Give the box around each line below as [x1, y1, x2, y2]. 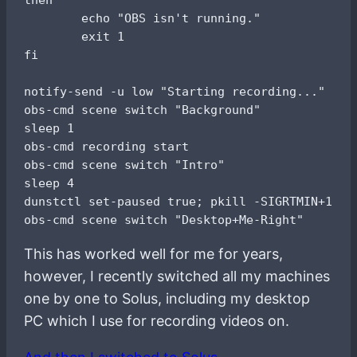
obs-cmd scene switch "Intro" [24, 157, 226, 171]
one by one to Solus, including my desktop [24, 289, 311, 307]
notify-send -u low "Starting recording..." [24, 84, 326, 98]
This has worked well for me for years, [24, 245, 284, 262]
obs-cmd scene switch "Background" [24, 102, 261, 116]
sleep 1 [24, 120, 75, 135]
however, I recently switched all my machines [24, 267, 331, 284]
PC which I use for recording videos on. [24, 312, 290, 329]
